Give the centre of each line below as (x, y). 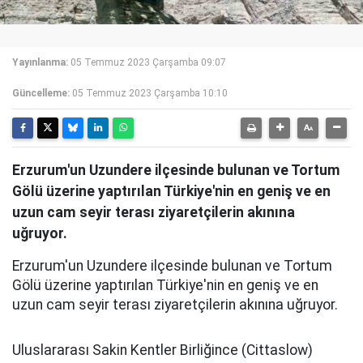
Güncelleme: (41, 93)
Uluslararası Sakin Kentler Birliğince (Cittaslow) (162, 350)
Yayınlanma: (40, 62)
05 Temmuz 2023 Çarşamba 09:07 (148, 62)
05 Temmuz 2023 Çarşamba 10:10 (150, 93)
